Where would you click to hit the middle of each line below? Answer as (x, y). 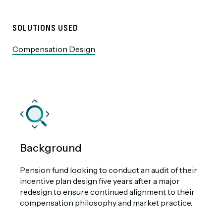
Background (51, 148)
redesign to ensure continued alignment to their (107, 192)
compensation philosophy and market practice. (106, 203)
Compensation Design (54, 49)
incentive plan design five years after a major (100, 181)
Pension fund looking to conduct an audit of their (109, 170)
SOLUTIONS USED (45, 28)
